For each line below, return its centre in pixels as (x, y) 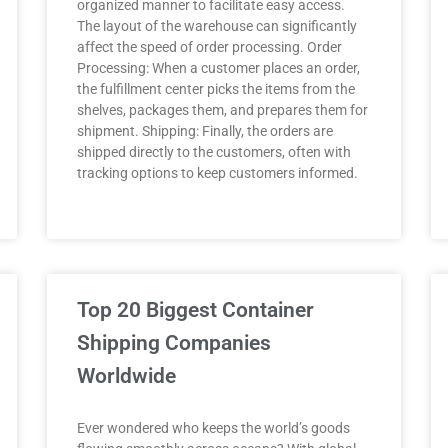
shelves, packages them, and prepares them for (223, 110)
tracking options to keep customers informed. (218, 173)
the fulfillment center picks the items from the (216, 89)
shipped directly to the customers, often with (214, 152)
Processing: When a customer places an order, (219, 68)
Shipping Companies (174, 343)
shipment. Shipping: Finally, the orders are (205, 131)
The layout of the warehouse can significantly (217, 26)
